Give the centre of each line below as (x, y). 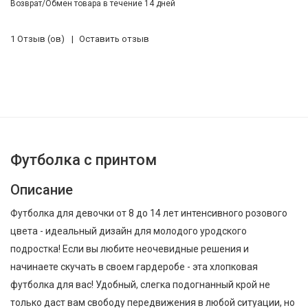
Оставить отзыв (114, 39)
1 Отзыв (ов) (37, 39)
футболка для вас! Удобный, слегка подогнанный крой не (140, 285)
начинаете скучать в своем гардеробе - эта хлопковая (134, 267)
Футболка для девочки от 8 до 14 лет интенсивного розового (149, 213)
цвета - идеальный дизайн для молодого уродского (129, 231)
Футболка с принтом (84, 160)
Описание (42, 190)
